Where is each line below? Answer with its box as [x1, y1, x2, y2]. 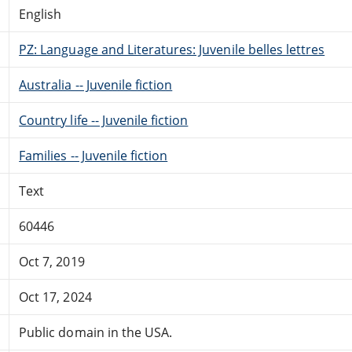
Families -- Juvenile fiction [19, 146, 168, 164]
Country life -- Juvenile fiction [19, 111, 189, 129]
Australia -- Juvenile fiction [19, 75, 173, 93]
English [19, 5, 62, 23]
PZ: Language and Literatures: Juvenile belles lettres [19, 40, 325, 58]
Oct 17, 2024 [19, 288, 92, 306]
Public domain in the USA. [19, 323, 173, 341]
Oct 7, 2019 [19, 252, 85, 270]
